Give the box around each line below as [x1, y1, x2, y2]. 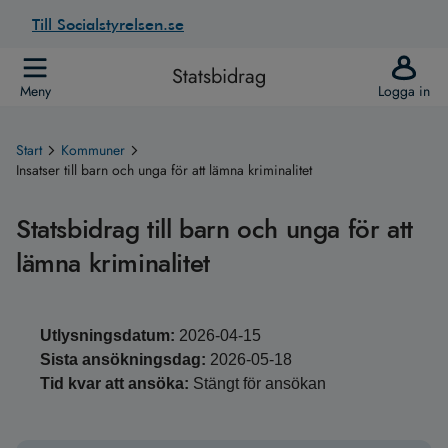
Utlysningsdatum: [40, 327, 175, 344]
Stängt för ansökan [193, 375, 326, 392]
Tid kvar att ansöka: [40, 375, 189, 392]
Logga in [378, 81, 430, 101]
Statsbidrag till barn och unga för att [16, 210, 413, 248]
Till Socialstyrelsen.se [32, 14, 184, 34]
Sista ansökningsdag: [40, 351, 206, 368]
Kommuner [61, 140, 125, 160]
